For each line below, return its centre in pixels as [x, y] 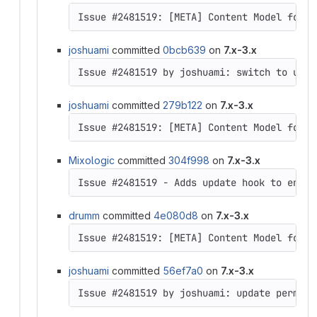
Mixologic [92, 160]
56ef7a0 [183, 270]
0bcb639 [184, 50]
